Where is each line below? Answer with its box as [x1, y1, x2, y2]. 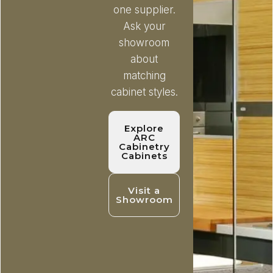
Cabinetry [118, 141, 170, 153]
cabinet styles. [110, 86, 178, 99]
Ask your [122, 20, 166, 33]
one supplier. [113, 4, 175, 16]
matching [122, 69, 166, 82]
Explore [124, 122, 165, 135]
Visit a [128, 185, 161, 197]
